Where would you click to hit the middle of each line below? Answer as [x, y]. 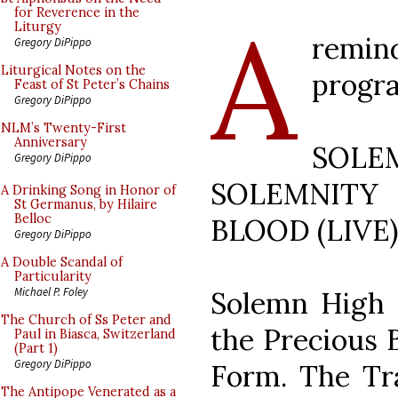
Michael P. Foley [51, 291]
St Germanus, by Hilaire [86, 204]
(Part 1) [36, 348]
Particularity [53, 276]
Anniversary [51, 142]
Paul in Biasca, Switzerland [95, 334]
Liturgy [38, 27]
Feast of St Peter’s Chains [92, 84]
